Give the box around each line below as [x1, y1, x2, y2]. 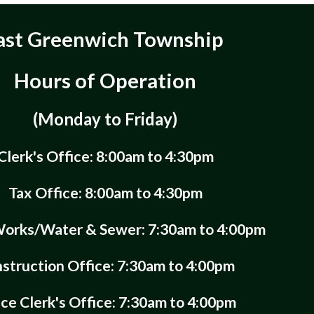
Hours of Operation [14, 68, 197, 93]
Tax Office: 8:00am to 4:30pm [8, 184, 203, 202]
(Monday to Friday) [33, 109, 178, 129]
